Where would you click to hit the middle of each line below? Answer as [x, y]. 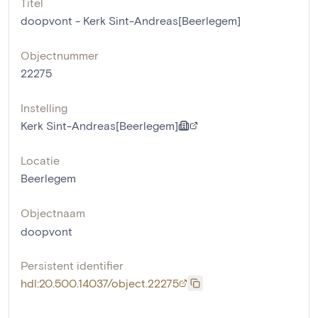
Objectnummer [60, 55]
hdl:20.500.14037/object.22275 [100, 283]
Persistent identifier [72, 265]
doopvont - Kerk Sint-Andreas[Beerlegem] [131, 20]
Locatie [40, 160]
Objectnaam [53, 212]
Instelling [44, 107]
